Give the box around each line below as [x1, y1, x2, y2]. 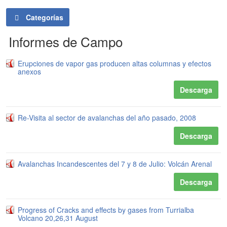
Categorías [23, 12, 63, 22]
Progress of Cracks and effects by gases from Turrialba [18, 205, 194, 215]
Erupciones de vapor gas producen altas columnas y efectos [18, 58, 211, 68]
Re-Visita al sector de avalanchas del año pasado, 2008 [18, 112, 196, 123]
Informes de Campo [9, 32, 123, 51]
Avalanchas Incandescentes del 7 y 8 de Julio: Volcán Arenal [18, 159, 212, 169]
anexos [18, 66, 41, 77]
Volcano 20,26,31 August [18, 213, 98, 223]
